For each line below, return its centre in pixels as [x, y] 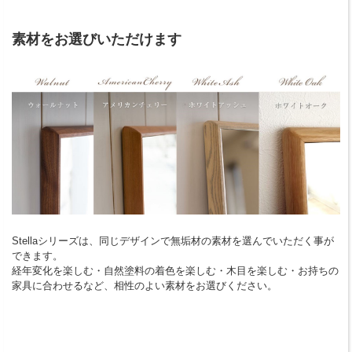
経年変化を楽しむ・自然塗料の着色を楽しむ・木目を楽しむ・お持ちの [175, 271]
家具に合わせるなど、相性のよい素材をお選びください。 [145, 286]
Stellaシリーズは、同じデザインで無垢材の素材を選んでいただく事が [173, 241]
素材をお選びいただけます [97, 40]
